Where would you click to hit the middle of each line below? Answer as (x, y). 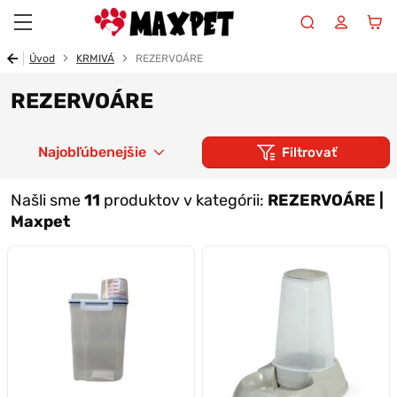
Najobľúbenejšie (92, 152)
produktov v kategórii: (184, 200)
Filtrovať (309, 152)
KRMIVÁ (95, 58)
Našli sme (47, 200)
